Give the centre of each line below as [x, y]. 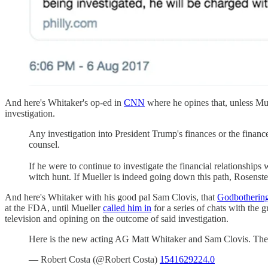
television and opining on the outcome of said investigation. [117, 218]
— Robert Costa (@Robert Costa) [94, 259]
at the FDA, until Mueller [54, 208]
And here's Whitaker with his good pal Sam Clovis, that [111, 197]
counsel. [44, 144]
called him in [127, 208]
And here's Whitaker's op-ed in [64, 102]
